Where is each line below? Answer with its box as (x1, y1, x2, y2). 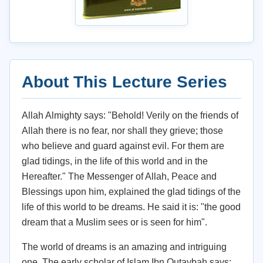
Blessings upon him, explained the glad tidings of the (22, 187, 241, 197)
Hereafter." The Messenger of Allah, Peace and (22, 171, 217, 181)
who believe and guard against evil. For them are (22, 141, 224, 151)
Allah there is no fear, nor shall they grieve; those (22, 126, 223, 136)
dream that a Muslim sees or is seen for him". (22, 217, 207, 227)
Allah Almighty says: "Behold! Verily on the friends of (22, 110, 238, 120)
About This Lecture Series (22, 73, 227, 91)
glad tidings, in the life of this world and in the (22, 156, 208, 166)
